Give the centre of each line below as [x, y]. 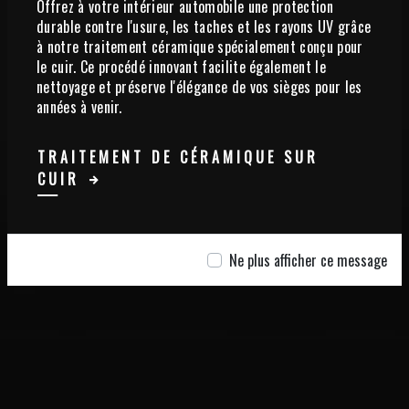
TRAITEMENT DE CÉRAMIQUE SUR [178, 157]
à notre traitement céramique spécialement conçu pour [200, 46]
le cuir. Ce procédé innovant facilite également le [182, 66]
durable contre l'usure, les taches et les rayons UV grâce [204, 26]
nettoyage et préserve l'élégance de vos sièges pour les [199, 86]
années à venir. [79, 106]
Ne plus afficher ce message [308, 260]
